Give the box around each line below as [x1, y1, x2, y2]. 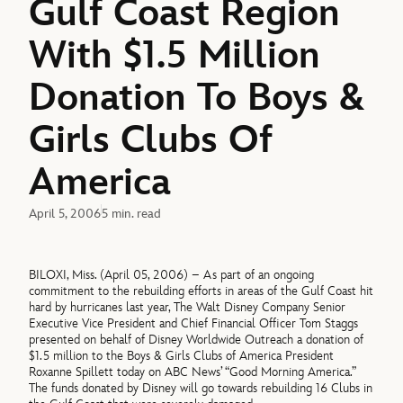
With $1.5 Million [29, 33, 321, 78]
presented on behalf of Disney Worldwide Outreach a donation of [29, 331, 364, 347]
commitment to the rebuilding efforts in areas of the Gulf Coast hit [29, 282, 374, 299]
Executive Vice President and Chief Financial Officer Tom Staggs [29, 315, 359, 331]
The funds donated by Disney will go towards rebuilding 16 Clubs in [29, 380, 373, 396]
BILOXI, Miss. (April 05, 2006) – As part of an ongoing [29, 266, 315, 282]
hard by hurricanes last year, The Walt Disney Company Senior [29, 299, 346, 315]
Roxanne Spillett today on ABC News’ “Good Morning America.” [29, 363, 356, 380]
